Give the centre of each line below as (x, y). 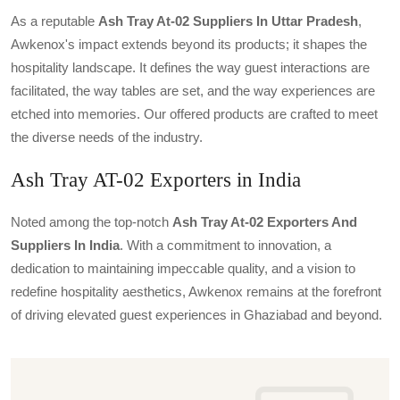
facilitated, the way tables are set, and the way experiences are (193, 91)
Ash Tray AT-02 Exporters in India (156, 179)
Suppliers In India (65, 245)
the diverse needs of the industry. (107, 137)
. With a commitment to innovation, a (225, 245)
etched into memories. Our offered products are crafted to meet (194, 114)
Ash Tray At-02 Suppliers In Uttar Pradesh (228, 21)
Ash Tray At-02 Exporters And (265, 222)
